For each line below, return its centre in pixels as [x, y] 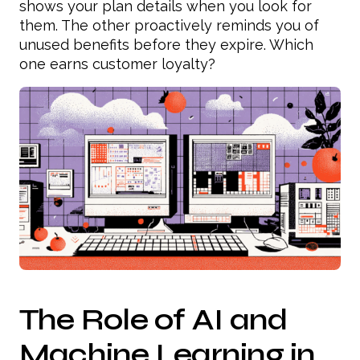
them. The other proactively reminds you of [169, 25]
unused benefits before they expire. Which [166, 44]
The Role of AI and [153, 319]
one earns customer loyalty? [117, 63]
